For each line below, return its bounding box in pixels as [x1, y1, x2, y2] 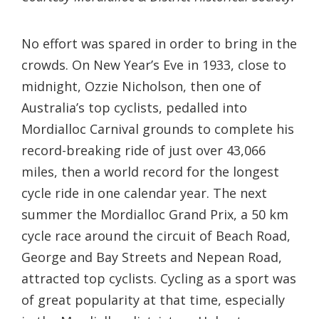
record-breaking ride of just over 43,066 [21, 142, 266, 159]
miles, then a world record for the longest [21, 163, 279, 181]
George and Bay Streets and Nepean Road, [21, 249, 282, 266]
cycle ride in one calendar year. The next [21, 184, 267, 202]
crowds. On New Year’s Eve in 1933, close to [21, 56, 286, 74]
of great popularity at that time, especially [21, 291, 285, 309]
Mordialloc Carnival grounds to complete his [21, 120, 294, 138]
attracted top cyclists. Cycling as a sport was [21, 270, 296, 288]
